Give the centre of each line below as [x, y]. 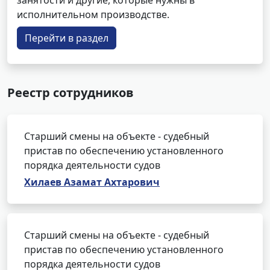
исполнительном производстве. [93, 14]
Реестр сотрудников [71, 93]
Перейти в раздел [67, 38]
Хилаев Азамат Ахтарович [92, 182]
